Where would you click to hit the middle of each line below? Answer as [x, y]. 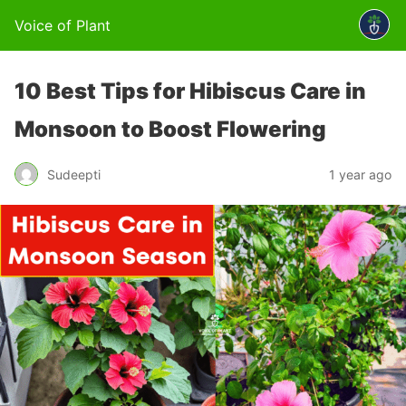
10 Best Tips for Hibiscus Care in [190, 91]
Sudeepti [74, 174]
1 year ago [360, 174]
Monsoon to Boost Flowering [170, 129]
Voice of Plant [63, 25]
